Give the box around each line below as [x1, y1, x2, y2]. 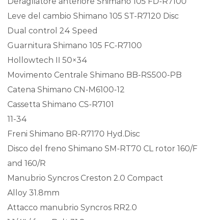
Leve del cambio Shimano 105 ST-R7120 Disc [7, 11, 179, 21]
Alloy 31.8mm [7, 188, 59, 197]
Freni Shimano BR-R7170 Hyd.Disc [7, 129, 140, 138]
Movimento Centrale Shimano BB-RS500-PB [7, 70, 182, 80]
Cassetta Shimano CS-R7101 [7, 99, 114, 109]
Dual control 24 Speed [7, 26, 98, 35]
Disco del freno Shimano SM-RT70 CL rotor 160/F [7, 143, 197, 153]
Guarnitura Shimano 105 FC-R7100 [7, 40, 142, 50]
